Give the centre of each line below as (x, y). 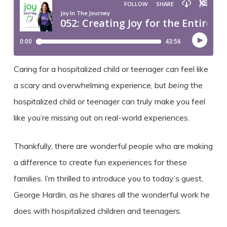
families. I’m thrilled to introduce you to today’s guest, (108, 179)
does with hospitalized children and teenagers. (98, 211)
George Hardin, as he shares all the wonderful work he (111, 195)
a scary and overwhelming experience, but (91, 85)
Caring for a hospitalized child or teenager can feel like (111, 69)
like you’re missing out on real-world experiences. (102, 118)
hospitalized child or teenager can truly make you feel (109, 102)
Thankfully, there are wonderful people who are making (113, 146)
